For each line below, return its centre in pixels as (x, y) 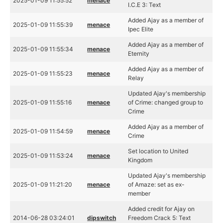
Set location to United (158, 151)
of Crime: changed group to (166, 102)
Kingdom (140, 160)
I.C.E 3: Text (145, 5)
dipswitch (102, 218)
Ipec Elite (141, 29)
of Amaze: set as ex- (157, 184)
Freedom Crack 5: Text (160, 218)
